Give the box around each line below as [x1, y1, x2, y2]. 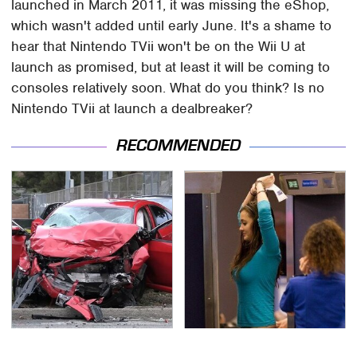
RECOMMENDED [116, 136, 241, 155]
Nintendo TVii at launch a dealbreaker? [11, 99, 253, 117]
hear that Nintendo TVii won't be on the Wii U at [11, 37, 306, 55]
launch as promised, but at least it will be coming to [11, 57, 331, 76]
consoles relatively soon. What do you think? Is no [11, 78, 325, 96]
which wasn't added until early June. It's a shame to [11, 16, 332, 34]
